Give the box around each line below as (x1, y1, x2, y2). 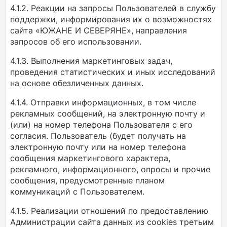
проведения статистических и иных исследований (10, 67, 215, 77)
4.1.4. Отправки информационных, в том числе (10, 97, 196, 107)
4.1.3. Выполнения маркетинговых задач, (10, 56, 172, 66)
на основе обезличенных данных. (10, 78, 143, 88)
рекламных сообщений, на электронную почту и (10, 108, 205, 119)
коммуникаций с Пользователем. (10, 186, 144, 197)
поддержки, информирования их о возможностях (10, 14, 212, 24)
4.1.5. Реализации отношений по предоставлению (10, 206, 208, 216)
